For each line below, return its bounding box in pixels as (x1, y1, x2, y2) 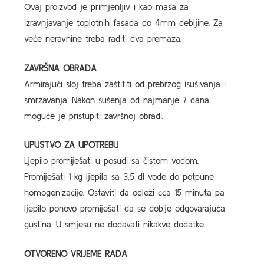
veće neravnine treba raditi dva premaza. (24, 34, 181, 44)
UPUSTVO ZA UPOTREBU (24, 140, 118, 150)
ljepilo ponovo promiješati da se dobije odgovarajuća (24, 203, 225, 213)
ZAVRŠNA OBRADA (24, 62, 97, 73)
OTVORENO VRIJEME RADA (24, 248, 127, 259)
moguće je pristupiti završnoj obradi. (24, 110, 163, 121)
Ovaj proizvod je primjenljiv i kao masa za (24, 2, 189, 12)
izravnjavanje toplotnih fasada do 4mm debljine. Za (24, 18, 223, 28)
